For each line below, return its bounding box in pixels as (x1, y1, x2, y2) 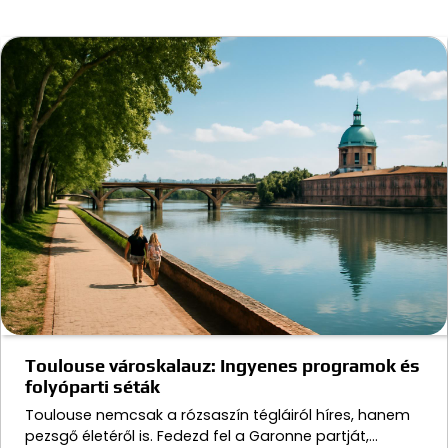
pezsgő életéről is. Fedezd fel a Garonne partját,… (25, 425, 378, 446)
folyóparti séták (25, 375, 160, 397)
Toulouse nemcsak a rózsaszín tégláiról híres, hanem (25, 404, 410, 425)
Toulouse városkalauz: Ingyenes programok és (25, 354, 420, 376)
